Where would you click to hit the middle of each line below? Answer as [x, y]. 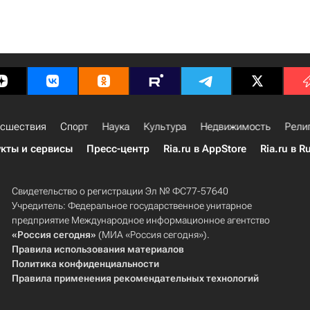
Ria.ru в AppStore [205, 149]
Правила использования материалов [98, 249]
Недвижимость [236, 127]
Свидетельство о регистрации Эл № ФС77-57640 [120, 191]
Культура [165, 127]
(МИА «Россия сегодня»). [153, 235]
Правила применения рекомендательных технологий [135, 278]
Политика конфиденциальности [85, 264]
